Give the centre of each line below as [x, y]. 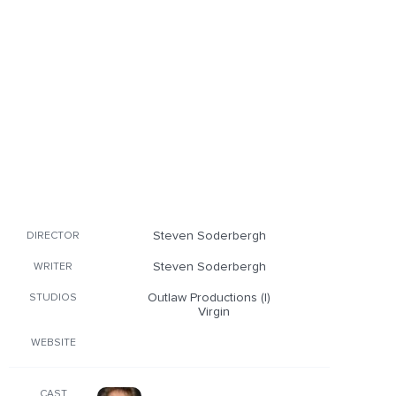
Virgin [213, 312]
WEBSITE [53, 343]
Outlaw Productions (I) [209, 298]
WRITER [53, 267]
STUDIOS [53, 298]
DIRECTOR [53, 236]
